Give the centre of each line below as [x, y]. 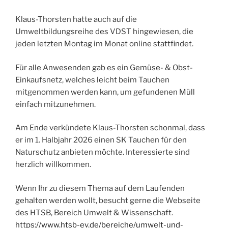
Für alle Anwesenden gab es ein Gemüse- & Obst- [104, 67]
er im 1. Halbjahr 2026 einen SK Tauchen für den [101, 140]
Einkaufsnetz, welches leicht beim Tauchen [92, 80]
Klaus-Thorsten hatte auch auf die [76, 20]
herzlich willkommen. [53, 165]
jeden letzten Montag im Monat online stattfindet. [104, 44]
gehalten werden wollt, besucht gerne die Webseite [108, 200]
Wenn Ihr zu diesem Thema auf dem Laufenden [100, 188]
